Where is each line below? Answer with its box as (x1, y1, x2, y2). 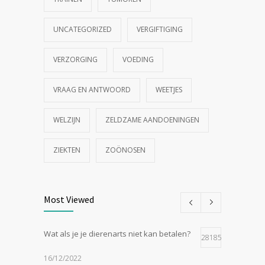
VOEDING (122, 54, 154, 64)
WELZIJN (53, 114, 80, 125)
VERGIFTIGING (137, 24, 183, 34)
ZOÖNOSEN (105, 144, 146, 155)
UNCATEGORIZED (53, 24, 112, 34)
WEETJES (156, 84, 182, 95)
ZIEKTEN (53, 144, 80, 155)
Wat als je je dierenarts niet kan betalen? (44, 228, 190, 239)
